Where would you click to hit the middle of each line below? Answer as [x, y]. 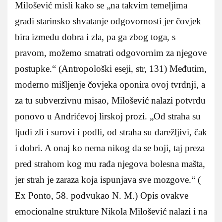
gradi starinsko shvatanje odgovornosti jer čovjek [108, 21]
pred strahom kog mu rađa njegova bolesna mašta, [110, 164]
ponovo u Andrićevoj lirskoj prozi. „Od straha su [108, 116]
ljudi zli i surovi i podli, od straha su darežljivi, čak [111, 132]
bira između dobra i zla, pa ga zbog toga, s [95, 37]
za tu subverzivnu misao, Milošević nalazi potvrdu [110, 100]
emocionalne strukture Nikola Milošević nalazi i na [111, 211]
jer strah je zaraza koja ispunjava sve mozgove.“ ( [108, 179]
